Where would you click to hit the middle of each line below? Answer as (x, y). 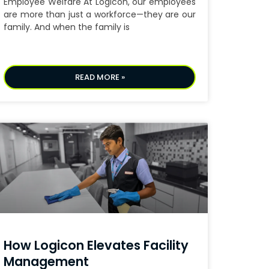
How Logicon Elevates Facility (96, 246)
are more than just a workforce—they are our (100, 15)
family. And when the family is (67, 27)
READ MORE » (100, 77)
